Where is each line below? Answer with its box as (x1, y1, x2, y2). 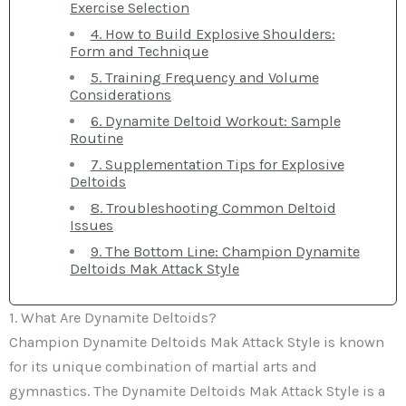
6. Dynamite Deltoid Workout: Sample (90, 111, 341, 130)
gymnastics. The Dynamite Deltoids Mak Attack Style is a (9, 382, 385, 400)
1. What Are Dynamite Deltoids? (9, 308, 217, 326)
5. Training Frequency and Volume (90, 68, 319, 86)
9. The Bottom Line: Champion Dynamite (90, 242, 360, 260)
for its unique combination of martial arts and (9, 357, 317, 375)
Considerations (70, 85, 172, 103)
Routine (70, 129, 124, 147)
